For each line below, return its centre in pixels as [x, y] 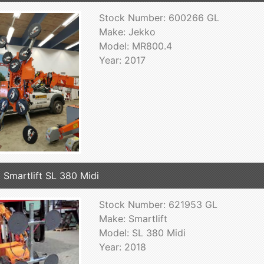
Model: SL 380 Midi [142, 232]
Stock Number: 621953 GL [158, 204]
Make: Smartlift [133, 218]
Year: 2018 [122, 247]
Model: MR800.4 [135, 46]
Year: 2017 [122, 60]
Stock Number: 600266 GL [159, 18]
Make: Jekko [127, 32]
